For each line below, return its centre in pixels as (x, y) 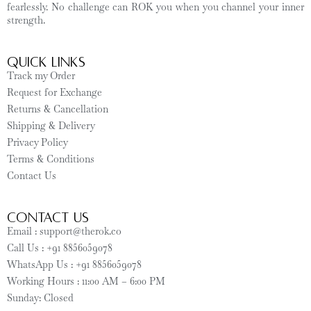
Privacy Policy (37, 142)
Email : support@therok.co (64, 231)
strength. (26, 20)
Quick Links (46, 62)
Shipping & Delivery (51, 126)
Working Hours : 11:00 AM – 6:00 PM (86, 281)
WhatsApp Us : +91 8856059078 (74, 264)
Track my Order (41, 76)
